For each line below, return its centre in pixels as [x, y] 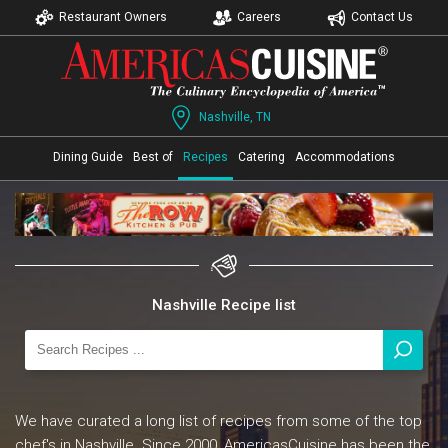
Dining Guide [88, 157]
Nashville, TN [234, 117]
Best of [153, 157]
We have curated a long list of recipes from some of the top [218, 420]
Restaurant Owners [113, 17]
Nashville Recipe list [224, 305]
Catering [261, 157]
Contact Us [382, 17]
